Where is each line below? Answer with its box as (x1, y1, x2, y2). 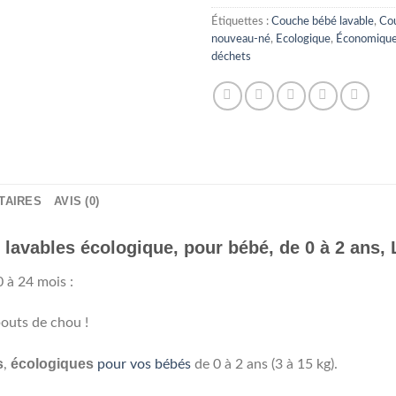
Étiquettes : (211, 16, 271, 27)
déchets (211, 51, 251, 63)
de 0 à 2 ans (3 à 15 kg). (191, 357, 338, 372)
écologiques (11, 356, 94, 372)
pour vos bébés (97, 357, 191, 372)
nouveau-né (211, 34, 270, 45)
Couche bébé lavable (271, 16, 374, 27)
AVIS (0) (54, 194, 100, 209)
